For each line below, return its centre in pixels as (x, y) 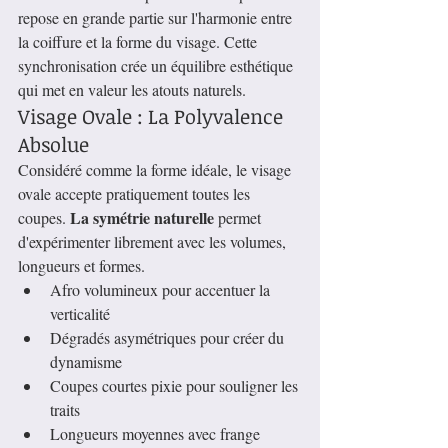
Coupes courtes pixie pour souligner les (176, 386)
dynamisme (86, 362)
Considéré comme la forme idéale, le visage (156, 170)
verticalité (80, 314)
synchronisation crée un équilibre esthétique (157, 66)
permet (239, 218)
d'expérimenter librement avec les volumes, (154, 242)
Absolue (53, 144)
